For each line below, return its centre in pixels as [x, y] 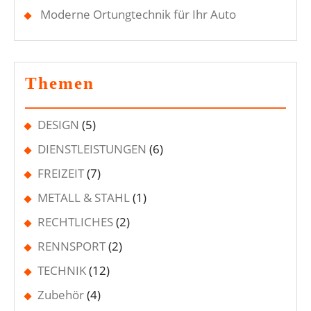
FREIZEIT [61, 174]
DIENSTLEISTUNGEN [92, 149]
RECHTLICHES [75, 222]
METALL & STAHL [84, 198]
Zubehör [61, 295]
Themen [60, 83]
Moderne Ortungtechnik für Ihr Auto [138, 15]
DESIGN [58, 125]
